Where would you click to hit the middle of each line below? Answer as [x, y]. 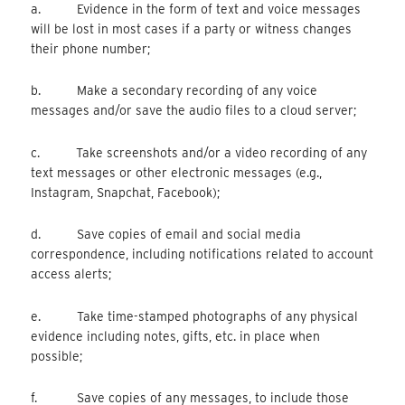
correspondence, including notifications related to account [202, 254]
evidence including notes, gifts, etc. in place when [176, 336]
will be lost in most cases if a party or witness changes [192, 28]
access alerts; [71, 274]
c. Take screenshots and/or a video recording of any [199, 152]
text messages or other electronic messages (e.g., [177, 172]
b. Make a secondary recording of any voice [174, 91]
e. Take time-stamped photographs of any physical [195, 316]
